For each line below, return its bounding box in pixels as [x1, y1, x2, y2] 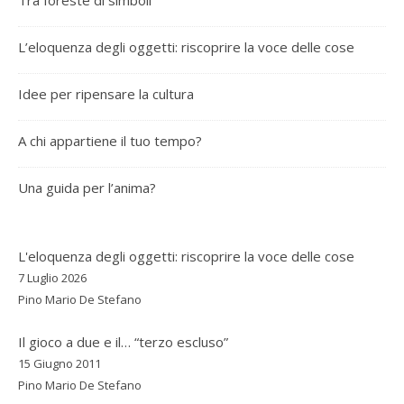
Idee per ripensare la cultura [18, 85, 194, 103]
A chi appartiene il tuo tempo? [18, 132, 202, 150]
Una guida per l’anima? [18, 179, 156, 197]
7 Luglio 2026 [18, 270, 87, 286]
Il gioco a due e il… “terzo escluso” [18, 332, 228, 351]
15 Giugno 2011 [18, 354, 101, 372]
